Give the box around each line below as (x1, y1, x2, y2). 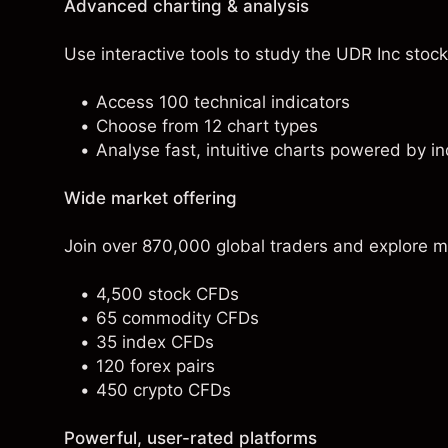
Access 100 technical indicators (96, 92, 350, 112)
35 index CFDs (96, 332, 214, 352)
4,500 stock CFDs (96, 284, 239, 304)
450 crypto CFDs (96, 380, 231, 400)
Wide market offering (64, 188, 237, 208)
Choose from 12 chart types (96, 116, 318, 136)
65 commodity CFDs (96, 308, 259, 328)
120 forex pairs (96, 356, 215, 376)
